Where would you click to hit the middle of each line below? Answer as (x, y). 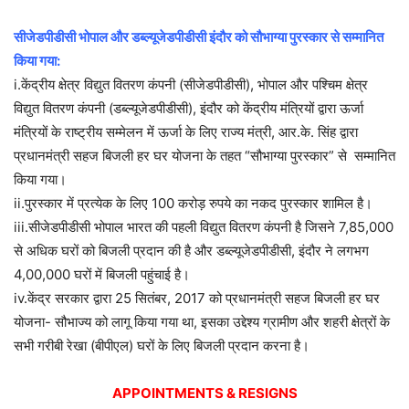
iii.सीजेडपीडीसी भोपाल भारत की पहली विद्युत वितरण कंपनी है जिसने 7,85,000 (204, 227)
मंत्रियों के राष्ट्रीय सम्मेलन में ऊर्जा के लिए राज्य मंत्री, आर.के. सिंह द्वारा (186, 132)
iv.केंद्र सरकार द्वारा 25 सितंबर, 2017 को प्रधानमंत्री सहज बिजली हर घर (197, 299)
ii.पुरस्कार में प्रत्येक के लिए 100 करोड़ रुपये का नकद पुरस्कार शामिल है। (193, 204)
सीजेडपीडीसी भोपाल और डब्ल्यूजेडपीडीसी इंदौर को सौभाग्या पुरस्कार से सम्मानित (199, 37)
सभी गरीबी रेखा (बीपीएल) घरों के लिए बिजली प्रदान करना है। (162, 346)
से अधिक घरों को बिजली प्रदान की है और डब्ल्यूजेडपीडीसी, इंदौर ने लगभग (191, 251)
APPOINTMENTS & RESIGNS (204, 393)
